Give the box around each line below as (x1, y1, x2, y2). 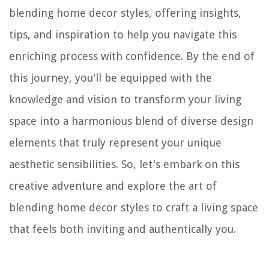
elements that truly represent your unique (9, 136, 222, 150)
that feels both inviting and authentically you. (9, 223, 236, 236)
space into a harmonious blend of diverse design (9, 115, 253, 128)
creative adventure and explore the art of (9, 180, 217, 193)
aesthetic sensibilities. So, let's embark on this (9, 158, 240, 171)
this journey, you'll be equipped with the (9, 71, 212, 85)
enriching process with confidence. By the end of (9, 50, 255, 63)
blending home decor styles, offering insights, (9, 7, 241, 20)
